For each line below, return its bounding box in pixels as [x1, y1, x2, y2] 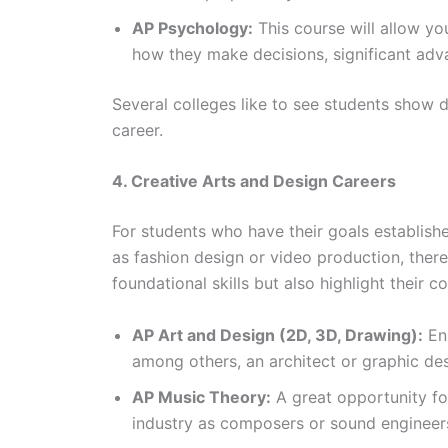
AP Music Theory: [132, 386, 271, 407]
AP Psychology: [132, 17, 253, 38]
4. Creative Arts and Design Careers [112, 171, 396, 192]
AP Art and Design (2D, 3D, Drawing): [132, 324, 423, 345]
